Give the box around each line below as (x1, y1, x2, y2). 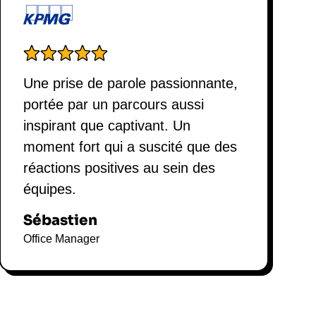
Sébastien (23, 212, 97, 230)
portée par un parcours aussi (23, 97, 204, 113)
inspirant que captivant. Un (23, 118, 190, 134)
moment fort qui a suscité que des (23, 139, 237, 155)
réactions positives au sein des (23, 160, 215, 176)
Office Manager (23, 233, 99, 245)
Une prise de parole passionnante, (23, 75, 238, 92)
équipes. (23, 181, 76, 197)
